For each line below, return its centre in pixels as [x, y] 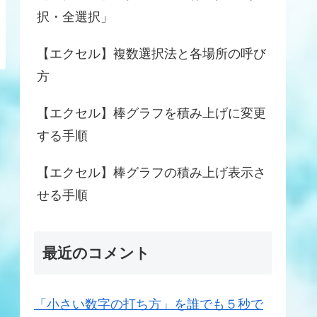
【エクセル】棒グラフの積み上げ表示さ [151, 172]
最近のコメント [96, 253]
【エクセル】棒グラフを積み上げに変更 [151, 113]
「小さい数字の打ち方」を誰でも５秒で [149, 304]
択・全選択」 [75, 17]
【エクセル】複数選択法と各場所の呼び [151, 53]
